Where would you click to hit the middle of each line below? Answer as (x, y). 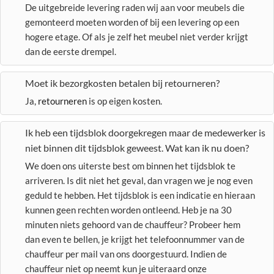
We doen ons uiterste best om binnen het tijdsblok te (130, 166)
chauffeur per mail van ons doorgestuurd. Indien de (126, 254)
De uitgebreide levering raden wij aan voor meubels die (135, 7)
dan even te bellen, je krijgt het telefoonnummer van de (135, 239)
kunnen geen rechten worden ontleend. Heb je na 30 (128, 210)
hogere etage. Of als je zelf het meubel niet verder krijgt (137, 37)
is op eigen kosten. (124, 101)
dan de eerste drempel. (71, 51)
